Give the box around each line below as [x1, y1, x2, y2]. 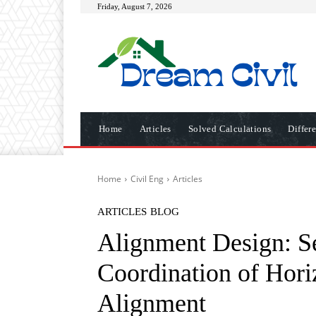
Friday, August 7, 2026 [97, 2, 172, 11]
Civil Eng [130, 173, 164, 185]
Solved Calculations [188, 123, 272, 134]
